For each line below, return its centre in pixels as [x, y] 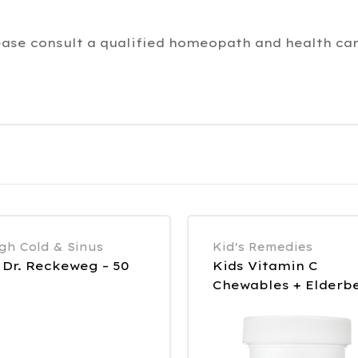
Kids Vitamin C [265, 266]
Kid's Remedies [263, 247]
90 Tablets [249, 304]
